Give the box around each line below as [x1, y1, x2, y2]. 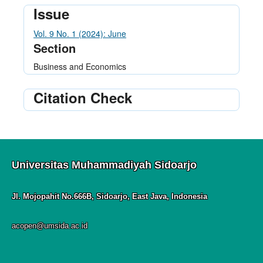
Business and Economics [33, 60, 126, 72]
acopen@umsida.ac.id [12, 221, 87, 230]
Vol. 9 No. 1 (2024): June [33, 28, 126, 40]
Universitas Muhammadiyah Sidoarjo [12, 159, 197, 171]
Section [33, 39, 76, 57]
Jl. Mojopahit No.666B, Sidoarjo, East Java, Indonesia [12, 191, 207, 201]
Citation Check [33, 87, 132, 107]
